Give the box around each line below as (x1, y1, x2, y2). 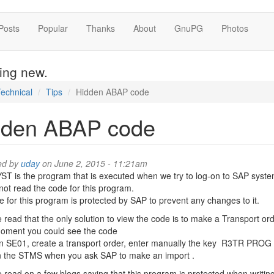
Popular (38, 22, 68, 34)
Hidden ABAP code (75, 86, 149, 98)
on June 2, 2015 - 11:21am (39, 157, 147, 169)
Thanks (86, 22, 115, 34)
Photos (221, 22, 248, 34)
